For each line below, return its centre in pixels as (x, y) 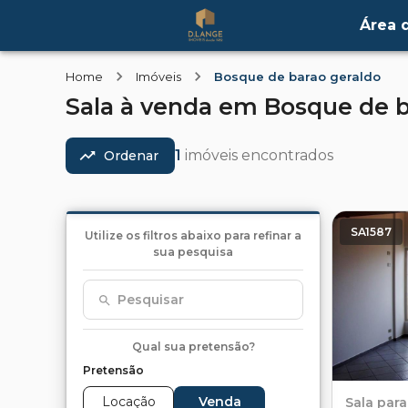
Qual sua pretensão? (193, 346)
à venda (166, 107)
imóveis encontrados (259, 155)
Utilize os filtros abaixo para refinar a (193, 235)
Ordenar (131, 156)
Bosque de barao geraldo (297, 76)
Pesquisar (151, 300)
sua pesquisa (193, 252)
